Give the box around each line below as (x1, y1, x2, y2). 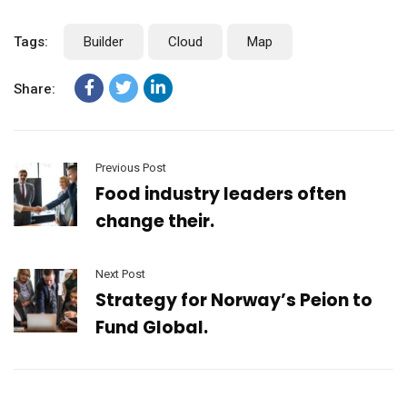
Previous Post (95, 161, 166, 175)
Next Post (95, 267, 145, 282)
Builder (84, 34, 124, 51)
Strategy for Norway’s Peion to (95, 288, 372, 313)
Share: (14, 81, 55, 98)
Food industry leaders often (95, 182, 346, 207)
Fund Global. (95, 315, 208, 341)
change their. (95, 209, 214, 234)
